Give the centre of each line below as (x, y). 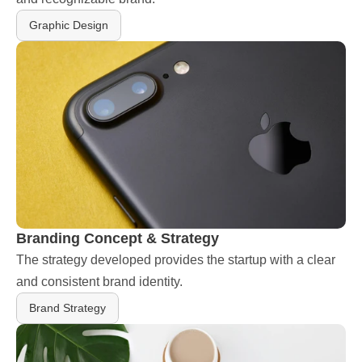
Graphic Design (69, 25)
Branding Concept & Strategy (118, 238)
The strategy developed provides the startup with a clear (176, 260)
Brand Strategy (67, 308)
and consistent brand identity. (99, 282)
